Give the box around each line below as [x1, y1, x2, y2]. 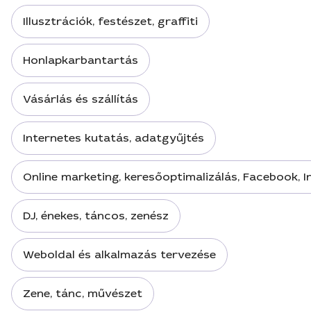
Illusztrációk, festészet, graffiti [23, 14, 198, 28]
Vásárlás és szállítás [23, 92, 138, 106]
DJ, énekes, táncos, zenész [23, 208, 169, 223]
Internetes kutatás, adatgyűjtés [23, 131, 204, 145]
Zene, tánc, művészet [23, 286, 142, 301]
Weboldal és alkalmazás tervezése [23, 247, 216, 262]
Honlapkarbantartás [23, 53, 138, 67]
